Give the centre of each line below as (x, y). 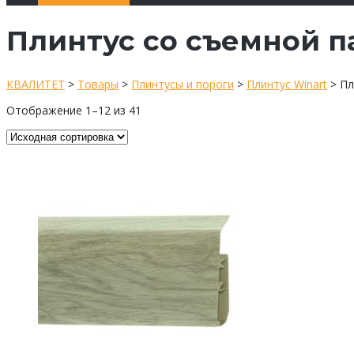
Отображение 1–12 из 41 (74, 110)
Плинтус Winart (287, 84)
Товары (98, 84)
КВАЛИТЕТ (36, 84)
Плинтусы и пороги (183, 84)
